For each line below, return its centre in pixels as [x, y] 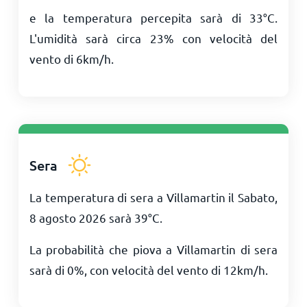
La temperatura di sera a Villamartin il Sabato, [153, 197]
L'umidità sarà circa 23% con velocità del [153, 38]
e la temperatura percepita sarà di [139, 17]
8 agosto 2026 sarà [82, 218]
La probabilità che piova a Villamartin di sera [153, 249]
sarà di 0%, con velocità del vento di [126, 270]
